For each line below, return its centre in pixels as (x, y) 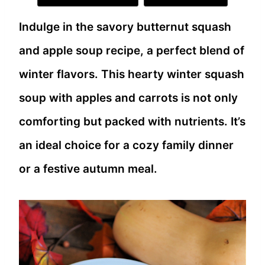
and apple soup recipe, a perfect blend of (132, 51)
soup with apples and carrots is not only (128, 98)
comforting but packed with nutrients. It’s (132, 122)
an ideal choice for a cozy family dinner (126, 146)
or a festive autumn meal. (88, 169)
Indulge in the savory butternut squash (125, 27)
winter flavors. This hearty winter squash (132, 75)
